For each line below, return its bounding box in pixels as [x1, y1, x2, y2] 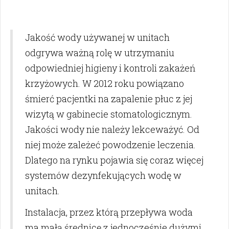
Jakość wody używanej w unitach [25, 31, 170, 44]
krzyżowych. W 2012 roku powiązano [25, 77, 184, 90]
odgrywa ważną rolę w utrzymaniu [25, 47, 174, 59]
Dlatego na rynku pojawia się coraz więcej [25, 154, 203, 167]
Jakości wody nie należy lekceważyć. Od [25, 123, 199, 136]
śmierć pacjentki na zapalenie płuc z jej [25, 93, 192, 105]
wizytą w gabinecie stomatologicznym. [25, 108, 192, 121]
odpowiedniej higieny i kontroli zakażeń [25, 62, 196, 75]
